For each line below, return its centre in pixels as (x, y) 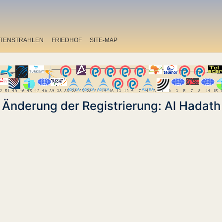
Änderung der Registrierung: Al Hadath (111, 106)
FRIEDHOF (67, 40)
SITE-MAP (104, 40)
